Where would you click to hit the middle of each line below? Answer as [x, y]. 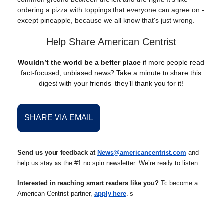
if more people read [172, 63]
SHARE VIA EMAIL [59, 118]
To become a [178, 183]
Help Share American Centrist [111, 42]
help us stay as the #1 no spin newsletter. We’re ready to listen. [109, 163]
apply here [110, 194]
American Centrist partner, [56, 194]
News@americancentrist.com [142, 153]
